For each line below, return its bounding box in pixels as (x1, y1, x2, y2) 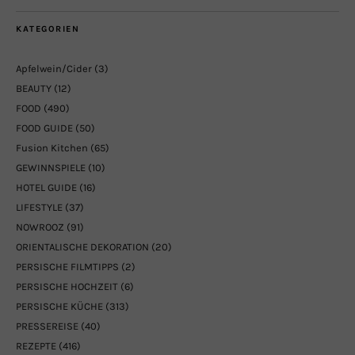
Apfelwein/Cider (16, 63, 92, 75)
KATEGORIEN (16, 24, 79, 35)
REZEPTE (16, 340, 56, 353)
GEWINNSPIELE (16, 162, 86, 174)
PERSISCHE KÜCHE (16, 300, 103, 313)
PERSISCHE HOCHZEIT (16, 281, 118, 293)
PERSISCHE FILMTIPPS (16, 261, 119, 273)
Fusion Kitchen (16, 142, 88, 155)
